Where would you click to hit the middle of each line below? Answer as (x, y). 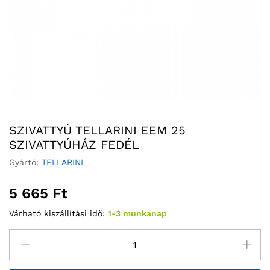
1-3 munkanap (137, 214)
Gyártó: (25, 162)
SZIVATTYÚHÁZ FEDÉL (74, 145)
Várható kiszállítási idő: (57, 214)
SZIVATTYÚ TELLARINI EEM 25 (97, 130)
